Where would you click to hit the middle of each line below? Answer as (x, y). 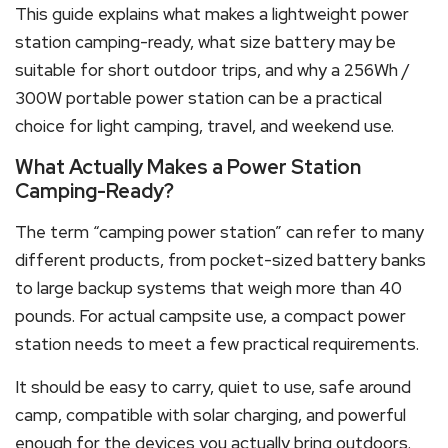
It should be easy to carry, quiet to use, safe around (213, 386)
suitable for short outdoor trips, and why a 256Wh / (212, 69)
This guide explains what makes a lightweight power (212, 13)
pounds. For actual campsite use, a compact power (210, 315)
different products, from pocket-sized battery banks (220, 259)
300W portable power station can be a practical (198, 97)
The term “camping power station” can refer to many (219, 231)
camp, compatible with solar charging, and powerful (210, 414)
